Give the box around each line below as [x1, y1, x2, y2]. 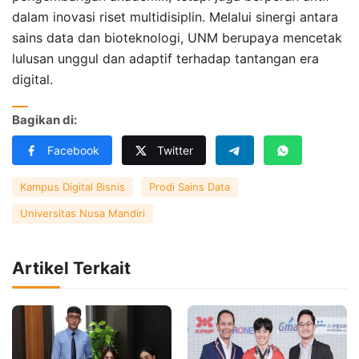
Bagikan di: [12, 112, 77, 128]
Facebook [47, 143, 99, 157]
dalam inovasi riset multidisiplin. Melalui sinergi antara [12, 8, 338, 25]
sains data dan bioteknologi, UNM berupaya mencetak [12, 29, 342, 46]
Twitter [157, 143, 193, 157]
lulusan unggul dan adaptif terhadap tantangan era [12, 50, 319, 67]
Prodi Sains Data [149, 179, 230, 193]
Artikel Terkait [12, 257, 131, 278]
